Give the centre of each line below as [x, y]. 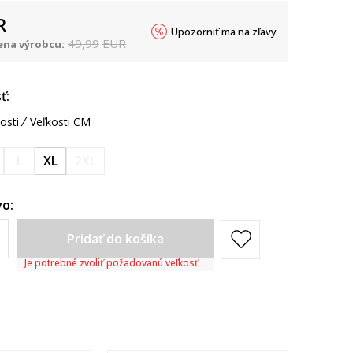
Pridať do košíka [115, 239]
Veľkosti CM [60, 122]
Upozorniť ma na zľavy [224, 32]
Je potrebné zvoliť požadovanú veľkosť [111, 263]
